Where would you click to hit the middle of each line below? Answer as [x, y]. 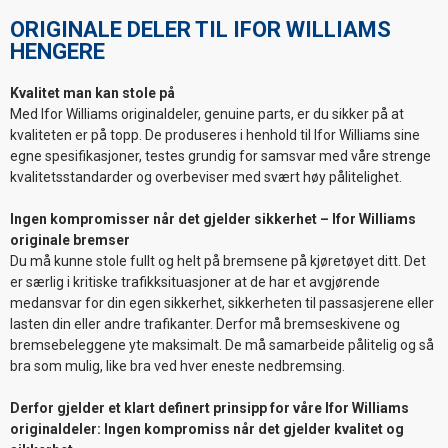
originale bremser [70, 240]
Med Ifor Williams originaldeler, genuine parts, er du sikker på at [207, 114]
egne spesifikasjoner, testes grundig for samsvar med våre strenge [220, 156]
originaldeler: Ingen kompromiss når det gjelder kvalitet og [207, 429]
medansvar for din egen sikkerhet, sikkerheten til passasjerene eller [222, 303]
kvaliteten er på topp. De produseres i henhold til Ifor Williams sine [215, 135]
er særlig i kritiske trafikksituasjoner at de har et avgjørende [195, 282]
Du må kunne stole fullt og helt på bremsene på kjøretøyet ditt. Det [218, 261]
